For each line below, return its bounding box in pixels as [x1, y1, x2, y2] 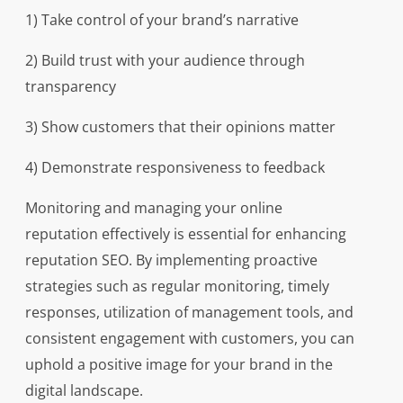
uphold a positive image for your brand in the [24, 354, 333, 375]
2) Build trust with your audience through [24, 50, 305, 71]
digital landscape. [24, 381, 143, 401]
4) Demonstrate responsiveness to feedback [24, 157, 325, 178]
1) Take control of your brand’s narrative [24, 10, 299, 31]
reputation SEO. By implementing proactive [24, 250, 318, 271]
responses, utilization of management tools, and [24, 302, 354, 323]
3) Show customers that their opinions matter [24, 117, 336, 138]
